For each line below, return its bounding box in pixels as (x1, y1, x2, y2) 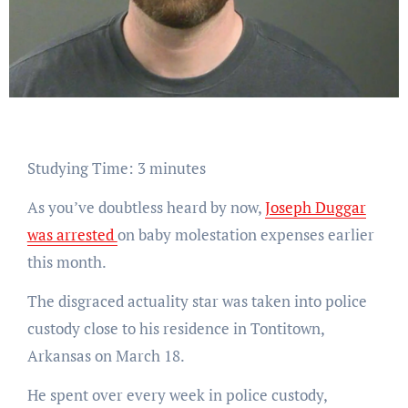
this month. (26, 250, 107, 272)
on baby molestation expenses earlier (117, 223, 374, 245)
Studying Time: (35, 157, 138, 178)
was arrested (26, 223, 117, 245)
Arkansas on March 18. (26, 344, 185, 366)
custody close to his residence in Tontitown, (26, 317, 324, 339)
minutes (148, 157, 206, 178)
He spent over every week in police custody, (26, 383, 327, 405)
